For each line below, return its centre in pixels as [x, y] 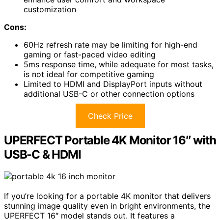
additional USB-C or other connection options [109, 94]
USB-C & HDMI [42, 154]
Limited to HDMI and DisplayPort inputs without [113, 84]
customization [50, 9]
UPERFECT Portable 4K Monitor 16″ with [110, 140]
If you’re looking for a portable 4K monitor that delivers [107, 196]
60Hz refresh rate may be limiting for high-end [110, 44]
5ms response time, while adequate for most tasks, [119, 64]
